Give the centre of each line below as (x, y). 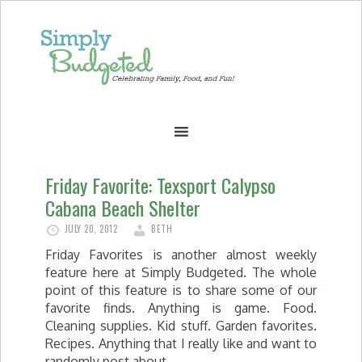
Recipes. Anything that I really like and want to (181, 343)
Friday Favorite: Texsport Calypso (160, 185)
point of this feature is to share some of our (181, 290)
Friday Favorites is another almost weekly (181, 255)
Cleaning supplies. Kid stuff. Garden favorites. (181, 326)
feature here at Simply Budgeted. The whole (181, 272)
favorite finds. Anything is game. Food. (181, 308)
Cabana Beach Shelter (123, 208)
